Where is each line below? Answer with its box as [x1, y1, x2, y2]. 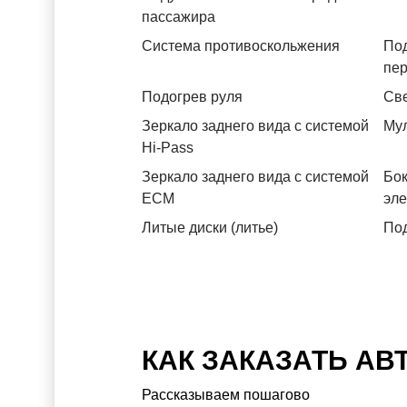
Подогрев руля [142, 89, 243, 104]
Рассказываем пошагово [142, 387, 310, 402]
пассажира [142, 9, 215, 25]
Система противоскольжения [142, 38, 340, 54]
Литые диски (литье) [142, 220, 278, 235]
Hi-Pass [142, 140, 194, 155]
